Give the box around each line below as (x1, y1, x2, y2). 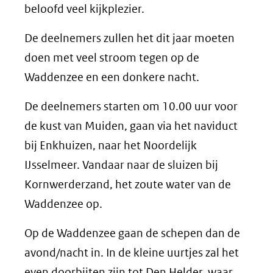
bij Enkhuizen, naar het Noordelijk (24, 138, 197, 152)
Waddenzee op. (24, 197, 102, 211)
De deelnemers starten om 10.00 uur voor (24, 99, 238, 113)
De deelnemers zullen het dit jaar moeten (24, 31, 235, 45)
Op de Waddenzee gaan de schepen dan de (24, 226, 240, 240)
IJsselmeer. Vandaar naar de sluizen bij (24, 158, 218, 172)
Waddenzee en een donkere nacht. (24, 70, 199, 84)
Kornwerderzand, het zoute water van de (24, 177, 231, 191)
